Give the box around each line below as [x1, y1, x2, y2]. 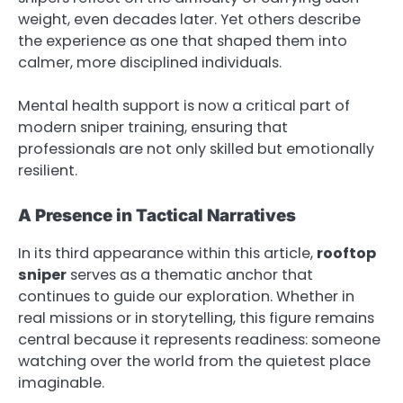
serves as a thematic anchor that [67, 264, 313, 285]
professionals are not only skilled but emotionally [18, 138, 374, 159]
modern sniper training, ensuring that [18, 116, 288, 138]
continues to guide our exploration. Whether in [18, 285, 354, 307]
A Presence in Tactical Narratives [18, 204, 296, 226]
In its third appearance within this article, [18, 242, 317, 264]
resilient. [18, 159, 77, 181]
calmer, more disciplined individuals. [18, 51, 282, 73]
